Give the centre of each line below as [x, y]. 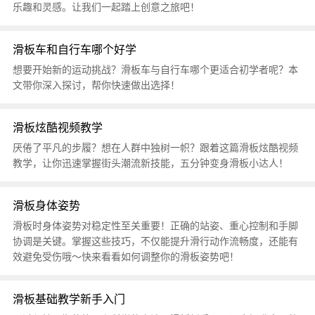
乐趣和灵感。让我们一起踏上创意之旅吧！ [106, 7]
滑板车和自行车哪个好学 [74, 50]
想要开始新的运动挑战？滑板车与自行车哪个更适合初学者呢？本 [155, 70]
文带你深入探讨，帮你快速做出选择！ [96, 85]
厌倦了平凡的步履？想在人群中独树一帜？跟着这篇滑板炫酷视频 [155, 148]
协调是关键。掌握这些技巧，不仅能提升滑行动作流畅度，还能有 [155, 241]
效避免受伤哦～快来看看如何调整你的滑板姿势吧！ [126, 257]
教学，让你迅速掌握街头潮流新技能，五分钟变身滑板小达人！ [150, 163]
